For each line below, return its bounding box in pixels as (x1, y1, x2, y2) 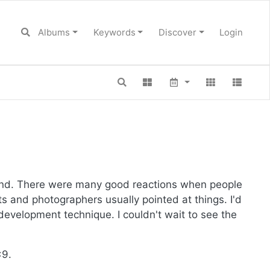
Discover (158, 27, 196, 38)
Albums (38, 27, 71, 38)
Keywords (93, 27, 136, 38)
